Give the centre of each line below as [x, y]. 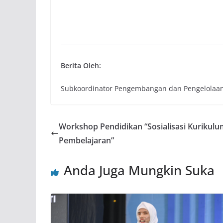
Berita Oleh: [81, 65]
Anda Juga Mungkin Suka [139, 170]
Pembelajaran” [86, 140]
